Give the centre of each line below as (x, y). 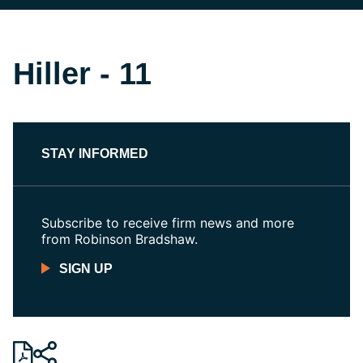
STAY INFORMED (95, 154)
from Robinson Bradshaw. (120, 239)
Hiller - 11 (82, 74)
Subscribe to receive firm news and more (168, 223)
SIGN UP (86, 268)
